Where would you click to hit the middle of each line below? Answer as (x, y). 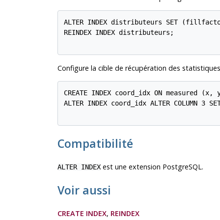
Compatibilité (95, 143)
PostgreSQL (182, 166)
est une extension (131, 166)
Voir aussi (84, 190)
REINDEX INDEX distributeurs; (119, 33)
